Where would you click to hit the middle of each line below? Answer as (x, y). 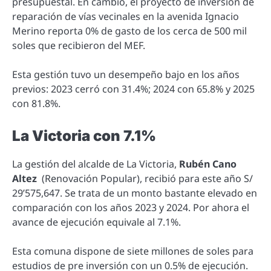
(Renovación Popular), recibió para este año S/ (146, 179)
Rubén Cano (208, 164)
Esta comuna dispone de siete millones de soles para (133, 251)
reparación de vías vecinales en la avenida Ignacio (126, 17)
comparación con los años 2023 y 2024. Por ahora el (131, 208)
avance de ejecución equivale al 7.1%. (96, 222)
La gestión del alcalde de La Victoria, (96, 164)
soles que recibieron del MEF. (79, 46)
